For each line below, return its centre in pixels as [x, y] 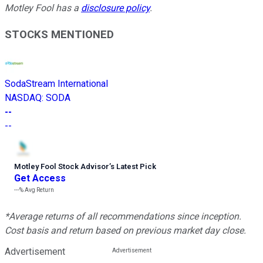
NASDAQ [23, 97]
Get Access [40, 178]
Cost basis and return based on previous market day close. [125, 230]
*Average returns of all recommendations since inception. [123, 216]
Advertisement [35, 251]
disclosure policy [115, 8]
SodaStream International [56, 83]
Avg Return [39, 190]
